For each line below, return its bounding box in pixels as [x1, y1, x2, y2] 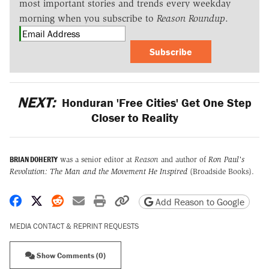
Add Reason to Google [153, 195, 244, 208]
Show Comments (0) [35, 250, 106, 261]
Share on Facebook [21, 192, 118, 208]
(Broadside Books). [187, 166, 254, 176]
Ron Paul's [208, 154, 244, 164]
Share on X [42, 192, 97, 208]
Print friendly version [105, 192, 210, 208]
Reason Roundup [157, 13, 225, 25]
